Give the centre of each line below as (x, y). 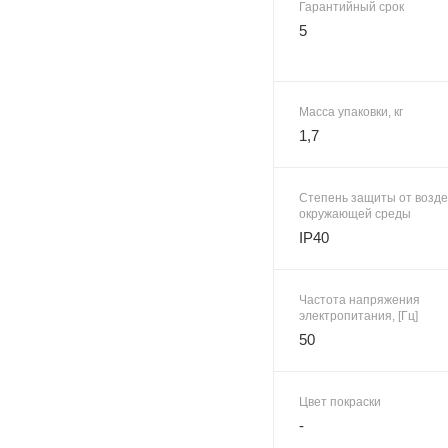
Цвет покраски (340, 401)
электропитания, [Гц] (358, 315)
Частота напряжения (359, 299)
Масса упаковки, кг (351, 111)
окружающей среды (355, 213)
